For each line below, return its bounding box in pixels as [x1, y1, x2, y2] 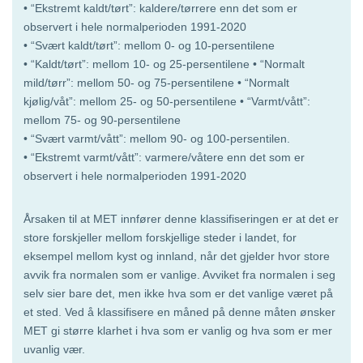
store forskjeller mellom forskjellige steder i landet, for [23, 230, 297, 244]
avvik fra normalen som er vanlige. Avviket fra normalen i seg [23, 267, 335, 281]
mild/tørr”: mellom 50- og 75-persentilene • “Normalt [23, 75, 289, 89]
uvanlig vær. [23, 342, 85, 356]
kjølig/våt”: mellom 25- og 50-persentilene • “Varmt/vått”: [23, 94, 310, 108]
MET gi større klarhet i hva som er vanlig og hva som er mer [23, 323, 332, 337]
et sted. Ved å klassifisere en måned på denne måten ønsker [23, 305, 335, 318]
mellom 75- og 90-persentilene [23, 113, 181, 126]
